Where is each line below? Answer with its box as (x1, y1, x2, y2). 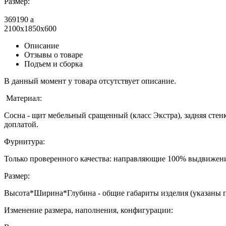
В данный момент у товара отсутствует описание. (4, 76, 176, 85)
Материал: (4, 93, 42, 102)
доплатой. (4, 120, 38, 129)
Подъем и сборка (24, 59, 83, 68)
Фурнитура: (4, 137, 45, 146)
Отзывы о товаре (24, 50, 83, 59)
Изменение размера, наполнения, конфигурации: (4, 205, 173, 214)
